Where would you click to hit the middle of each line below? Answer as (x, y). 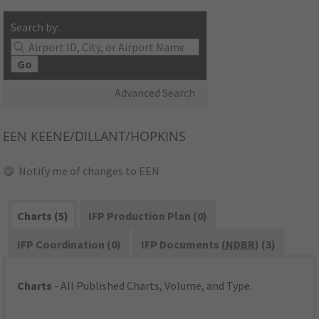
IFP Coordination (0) (69, 245)
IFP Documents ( (183, 245)
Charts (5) (43, 216)
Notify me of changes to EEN (89, 171)
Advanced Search (155, 93)
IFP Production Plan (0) (147, 216)
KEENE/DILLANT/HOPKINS (107, 136)
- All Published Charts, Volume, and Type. (152, 286)
